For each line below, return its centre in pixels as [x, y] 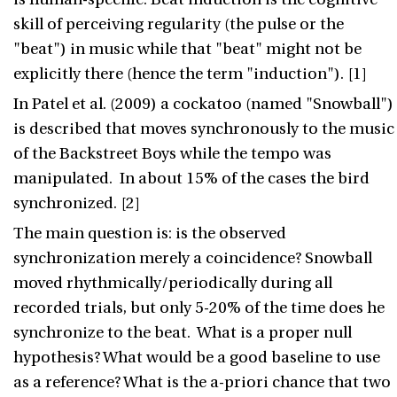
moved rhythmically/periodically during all [173, 283]
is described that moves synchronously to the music [204, 129]
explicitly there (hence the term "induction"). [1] [190, 74]
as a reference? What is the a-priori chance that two [202, 382]
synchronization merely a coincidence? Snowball [193, 258]
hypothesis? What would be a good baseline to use [197, 358]
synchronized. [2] [77, 203]
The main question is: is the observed [150, 234]
